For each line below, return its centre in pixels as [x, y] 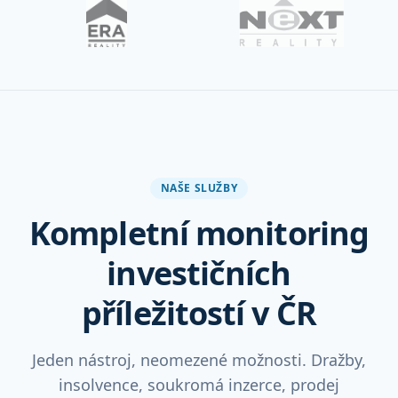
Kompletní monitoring [199, 233]
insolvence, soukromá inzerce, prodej [199, 385]
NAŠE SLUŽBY [199, 188]
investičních [199, 273]
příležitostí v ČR [199, 313]
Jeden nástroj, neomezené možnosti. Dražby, [199, 360]
